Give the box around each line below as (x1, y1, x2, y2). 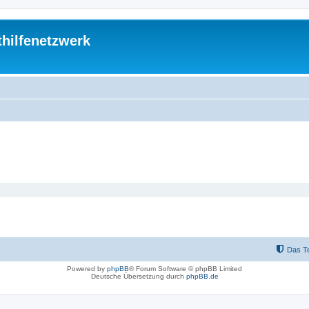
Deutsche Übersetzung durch (90, 272, 186, 280)
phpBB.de (186, 272, 219, 280)
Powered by (67, 265, 107, 272)
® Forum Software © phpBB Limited (129, 265, 242, 272)
